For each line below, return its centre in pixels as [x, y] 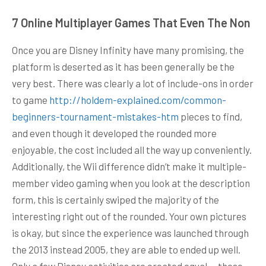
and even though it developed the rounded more [114, 133]
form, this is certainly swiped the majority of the [115, 199]
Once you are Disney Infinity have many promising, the [128, 50]
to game [31, 99]
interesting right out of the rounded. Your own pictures [129, 216]
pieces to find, [210, 116]
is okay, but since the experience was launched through [130, 232]
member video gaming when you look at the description [131, 183]
